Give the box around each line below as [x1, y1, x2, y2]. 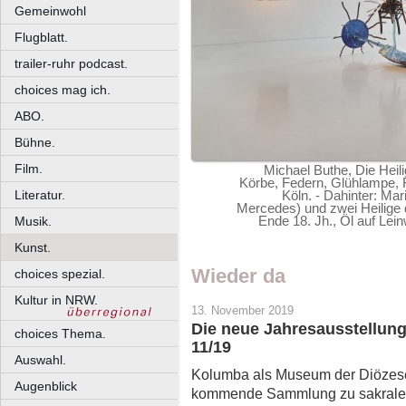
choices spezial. [14, 266, 105, 281]
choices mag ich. [14, 82, 111, 97]
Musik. [14, 214, 52, 228]
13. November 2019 [191, 304, 294, 318]
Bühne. [14, 135, 55, 150]
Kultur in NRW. [14, 293, 98, 307]
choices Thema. [14, 326, 106, 341]
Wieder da [191, 265, 285, 287]
